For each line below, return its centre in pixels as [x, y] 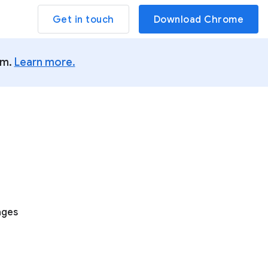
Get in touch [83, 20]
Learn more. [45, 62]
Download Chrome [198, 20]
